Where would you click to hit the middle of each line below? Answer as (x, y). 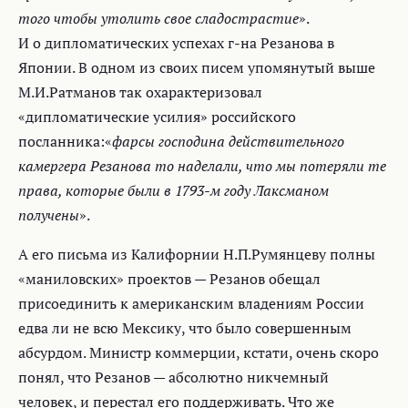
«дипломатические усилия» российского (157, 116)
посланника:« (65, 141)
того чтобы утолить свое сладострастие (158, 18)
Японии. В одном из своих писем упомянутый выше (197, 67)
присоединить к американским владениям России (191, 303)
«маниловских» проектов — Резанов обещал (169, 278)
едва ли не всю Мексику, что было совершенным (185, 327)
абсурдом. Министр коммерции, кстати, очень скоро (199, 352)
